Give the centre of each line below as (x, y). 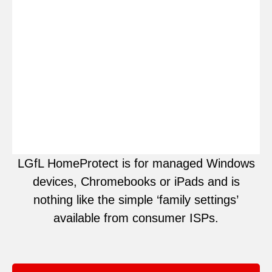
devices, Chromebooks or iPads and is (136, 182)
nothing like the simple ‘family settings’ (136, 200)
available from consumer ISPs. (136, 218)
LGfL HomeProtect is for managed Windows (136, 164)
